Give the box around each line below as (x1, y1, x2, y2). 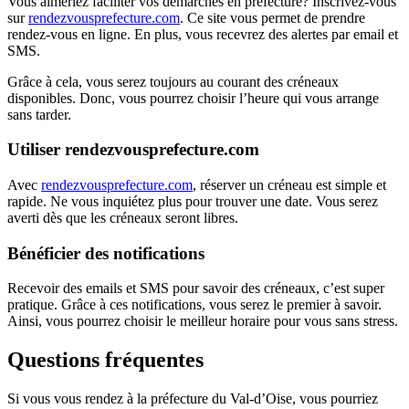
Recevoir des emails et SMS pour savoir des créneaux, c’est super (7, 280, 384, 297)
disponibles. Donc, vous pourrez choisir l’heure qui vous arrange (7, 89, 379, 106)
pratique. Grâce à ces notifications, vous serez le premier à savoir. (7, 297, 382, 313)
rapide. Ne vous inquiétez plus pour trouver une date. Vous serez (7, 194, 378, 209)
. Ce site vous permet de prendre (180, 9, 365, 26)
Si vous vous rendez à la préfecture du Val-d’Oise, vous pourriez (7, 391, 378, 407)
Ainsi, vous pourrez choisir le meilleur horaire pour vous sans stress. (7, 313, 398, 330)
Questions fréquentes (7, 348, 204, 372)
